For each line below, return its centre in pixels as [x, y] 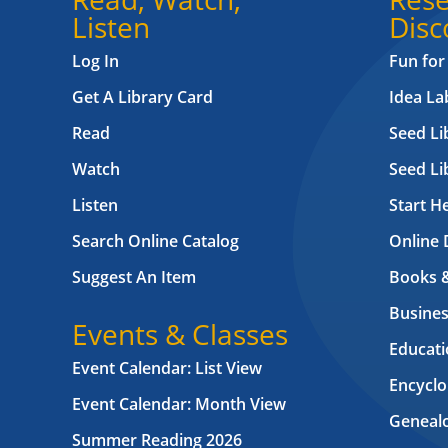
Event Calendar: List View [167, 368]
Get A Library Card [142, 97]
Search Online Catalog [155, 241]
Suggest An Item [134, 277]
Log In [95, 61]
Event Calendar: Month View [179, 404]
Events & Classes [180, 334]
